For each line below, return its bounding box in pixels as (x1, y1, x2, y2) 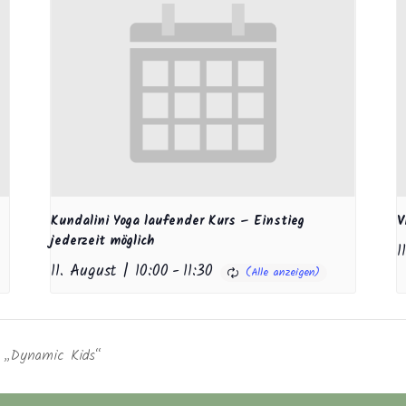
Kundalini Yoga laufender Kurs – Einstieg (51, 211, 305, 232)
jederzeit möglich (51, 231, 155, 252)
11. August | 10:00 (51, 259, 169, 285)
